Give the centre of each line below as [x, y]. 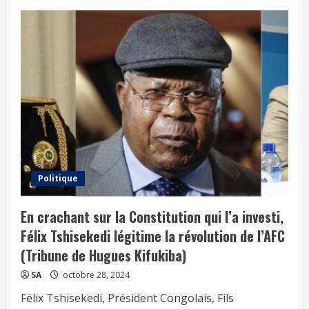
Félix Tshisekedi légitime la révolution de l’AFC [153, 236]
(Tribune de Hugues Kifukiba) [117, 255]
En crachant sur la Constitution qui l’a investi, [152, 216]
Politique [58, 178]
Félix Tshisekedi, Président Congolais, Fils [127, 298]
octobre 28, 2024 [95, 275]
